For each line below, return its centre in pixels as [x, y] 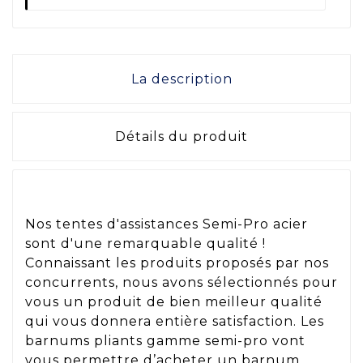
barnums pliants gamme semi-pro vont [165, 340]
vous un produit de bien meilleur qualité [174, 301]
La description [181, 79]
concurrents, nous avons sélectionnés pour [181, 282]
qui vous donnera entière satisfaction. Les [175, 321]
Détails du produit [181, 137]
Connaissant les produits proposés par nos [177, 263]
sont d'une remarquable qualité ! [145, 243]
